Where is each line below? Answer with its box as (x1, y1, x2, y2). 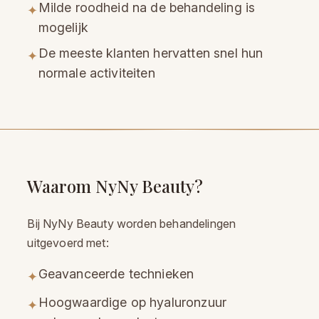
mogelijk (38, 20, 88, 36)
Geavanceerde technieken (38, 266, 194, 282)
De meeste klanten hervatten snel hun (38, 46, 263, 61)
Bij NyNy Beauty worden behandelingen (27, 216, 236, 231)
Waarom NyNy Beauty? (27, 174, 204, 198)
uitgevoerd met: (27, 236, 109, 251)
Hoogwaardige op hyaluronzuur (38, 295, 227, 310)
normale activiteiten (38, 66, 155, 81)
